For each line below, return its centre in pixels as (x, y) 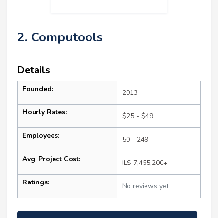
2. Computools (60, 37)
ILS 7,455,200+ (145, 163)
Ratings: (36, 182)
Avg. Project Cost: (51, 159)
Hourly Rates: (45, 112)
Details (34, 70)
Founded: (38, 89)
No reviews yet (145, 186)
